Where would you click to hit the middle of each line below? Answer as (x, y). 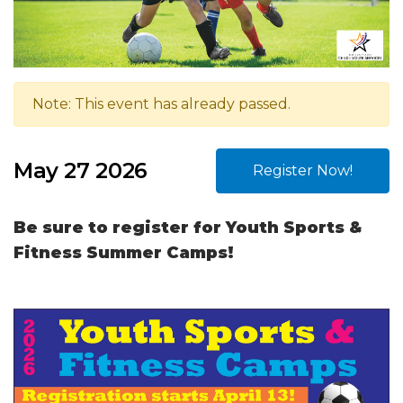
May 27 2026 (81, 170)
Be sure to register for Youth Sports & (188, 227)
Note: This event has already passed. (161, 103)
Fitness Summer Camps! (126, 252)
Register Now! (303, 170)
